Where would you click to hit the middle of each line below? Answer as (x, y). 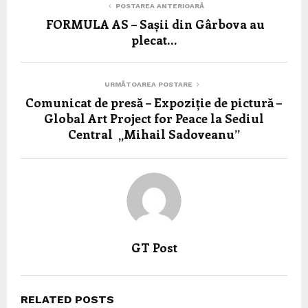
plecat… (154, 40)
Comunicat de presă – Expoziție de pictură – (154, 102)
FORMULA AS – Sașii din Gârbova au (154, 24)
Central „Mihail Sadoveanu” (154, 134)
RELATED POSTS (67, 299)
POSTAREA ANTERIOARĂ (159, 5)
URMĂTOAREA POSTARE (148, 84)
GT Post (154, 247)
